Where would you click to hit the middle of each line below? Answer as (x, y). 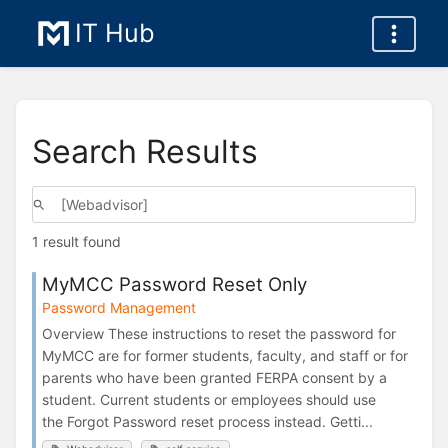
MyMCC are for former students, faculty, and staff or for (225, 355)
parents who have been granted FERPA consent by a (214, 377)
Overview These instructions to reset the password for (219, 333)
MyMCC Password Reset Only (174, 284)
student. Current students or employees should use (209, 399)
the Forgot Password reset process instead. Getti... (207, 421)
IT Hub (115, 33)
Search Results (145, 151)
